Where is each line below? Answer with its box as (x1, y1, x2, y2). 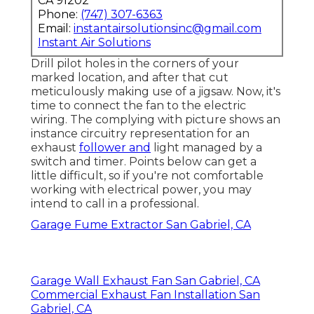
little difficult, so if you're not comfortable (31, 169, 264, 183)
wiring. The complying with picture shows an (31, 113, 280, 127)
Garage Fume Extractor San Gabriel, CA (31, 218, 251, 232)
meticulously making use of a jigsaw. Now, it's (31, 85, 280, 99)
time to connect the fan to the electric (31, 99, 246, 113)
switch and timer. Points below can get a (31, 155, 257, 169)
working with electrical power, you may (31, 183, 252, 197)
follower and (79, 141, 151, 155)
